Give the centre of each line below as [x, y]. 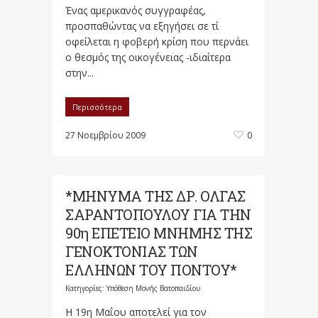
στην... [79, 73]
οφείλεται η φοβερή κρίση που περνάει [157, 42]
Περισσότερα [97, 107]
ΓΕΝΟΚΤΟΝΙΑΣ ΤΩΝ [132, 251]
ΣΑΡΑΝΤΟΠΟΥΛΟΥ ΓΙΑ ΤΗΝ [158, 214]
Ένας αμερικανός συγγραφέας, [136, 10]
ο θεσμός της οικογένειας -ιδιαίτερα [148, 57]
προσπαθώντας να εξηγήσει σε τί [142, 26]
